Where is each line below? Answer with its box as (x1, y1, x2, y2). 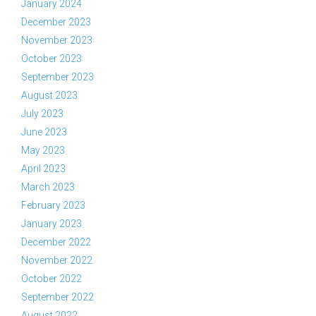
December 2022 (21, 236, 91, 248)
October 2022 (21, 273, 82, 284)
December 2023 (21, 16, 91, 28)
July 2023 (21, 108, 63, 119)
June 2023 (21, 126, 67, 138)
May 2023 (21, 145, 65, 156)
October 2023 (21, 53, 82, 64)
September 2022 (21, 291, 94, 303)
